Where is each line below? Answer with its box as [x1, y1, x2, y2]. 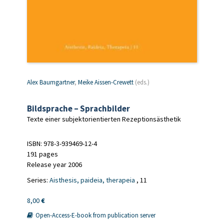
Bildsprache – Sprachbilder [27, 103, 130, 114]
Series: [27, 175, 49, 184]
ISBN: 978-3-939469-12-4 [27, 139, 97, 148]
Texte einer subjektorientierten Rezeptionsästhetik [27, 114, 181, 123]
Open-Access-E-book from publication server [34, 211, 155, 219]
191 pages [27, 149, 58, 158]
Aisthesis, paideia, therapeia [49, 175, 135, 184]
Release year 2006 [27, 160, 82, 169]
